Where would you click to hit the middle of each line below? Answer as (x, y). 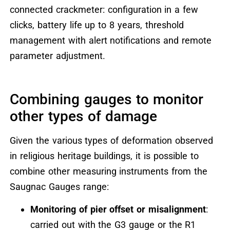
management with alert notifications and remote (110, 41)
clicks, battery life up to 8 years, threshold (97, 25)
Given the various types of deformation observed (111, 140)
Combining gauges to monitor (107, 99)
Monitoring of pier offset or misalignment (118, 209)
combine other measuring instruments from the (108, 171)
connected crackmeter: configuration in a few (104, 10)
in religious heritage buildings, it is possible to (104, 156)
